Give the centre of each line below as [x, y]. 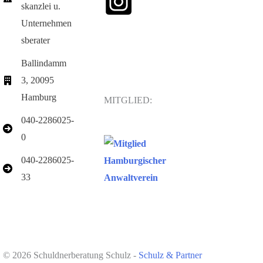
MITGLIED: [128, 100]
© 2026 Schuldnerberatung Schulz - [71, 255]
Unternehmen [46, 23]
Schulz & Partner [170, 255]
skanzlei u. [41, 6]
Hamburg [39, 97]
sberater [36, 41]
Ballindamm [44, 63]
